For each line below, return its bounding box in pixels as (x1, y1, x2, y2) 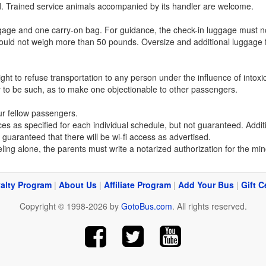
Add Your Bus (178, 179, 234, 191)
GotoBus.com (121, 200, 172, 212)
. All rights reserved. (172, 200, 247, 212)
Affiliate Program (104, 179, 171, 191)
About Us (59, 179, 97, 191)
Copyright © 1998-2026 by (19, 200, 121, 212)
